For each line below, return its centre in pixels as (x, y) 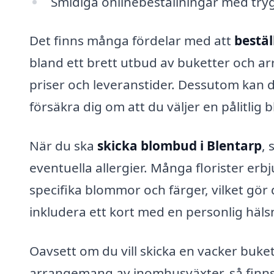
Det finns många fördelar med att (132, 41)
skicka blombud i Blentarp (180, 146)
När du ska (63, 146)
